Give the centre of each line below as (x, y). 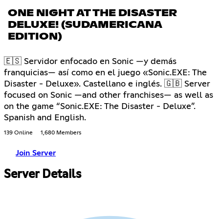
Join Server (36, 153)
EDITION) (35, 36)
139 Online (18, 133)
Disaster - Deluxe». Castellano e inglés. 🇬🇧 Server (107, 84)
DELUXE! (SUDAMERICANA (85, 25)
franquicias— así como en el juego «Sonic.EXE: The (105, 73)
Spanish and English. (45, 118)
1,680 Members (61, 133)
